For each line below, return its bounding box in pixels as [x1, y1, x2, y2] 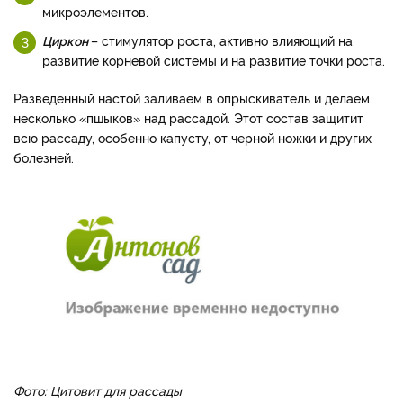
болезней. [13, 148, 74, 166]
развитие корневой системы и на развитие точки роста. [42, 51, 385, 69]
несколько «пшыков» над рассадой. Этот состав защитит [13, 109, 363, 127]
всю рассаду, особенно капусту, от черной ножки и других [13, 129, 372, 147]
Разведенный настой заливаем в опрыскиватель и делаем [13, 89, 370, 107]
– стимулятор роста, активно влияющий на [91, 31, 353, 49]
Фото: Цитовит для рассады [13, 381, 182, 399]
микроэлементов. [42, 3, 148, 21]
